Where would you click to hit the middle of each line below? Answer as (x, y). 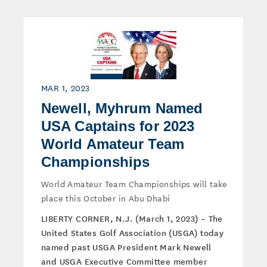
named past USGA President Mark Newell (126, 247)
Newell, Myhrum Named (122, 108)
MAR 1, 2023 (66, 88)
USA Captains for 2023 (118, 126)
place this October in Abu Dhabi (106, 198)
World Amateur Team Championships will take (134, 184)
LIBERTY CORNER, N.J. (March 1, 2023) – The (132, 218)
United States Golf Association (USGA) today (133, 232)
